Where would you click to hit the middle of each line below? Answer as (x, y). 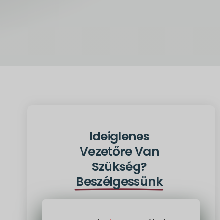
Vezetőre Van (119, 151)
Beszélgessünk (119, 181)
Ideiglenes (119, 136)
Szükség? (119, 167)
